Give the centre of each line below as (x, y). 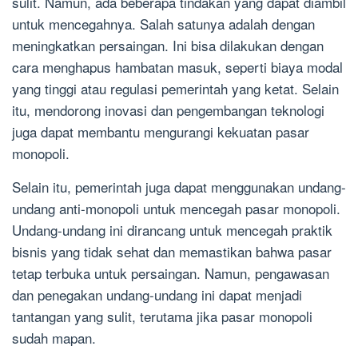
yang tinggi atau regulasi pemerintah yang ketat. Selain (175, 89)
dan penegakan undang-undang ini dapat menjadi (157, 295)
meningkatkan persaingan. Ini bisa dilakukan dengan (168, 46)
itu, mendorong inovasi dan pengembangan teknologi (168, 110)
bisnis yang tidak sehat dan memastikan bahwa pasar (172, 252)
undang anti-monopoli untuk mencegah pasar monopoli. (176, 209)
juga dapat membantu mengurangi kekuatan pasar (161, 132)
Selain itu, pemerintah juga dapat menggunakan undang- (179, 187)
